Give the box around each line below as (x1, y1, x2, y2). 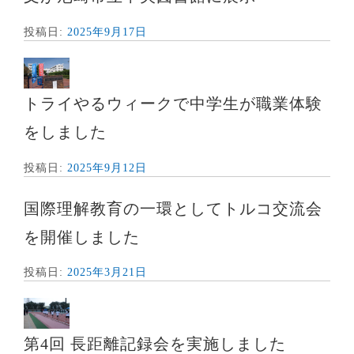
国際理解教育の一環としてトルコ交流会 (24, 199, 322, 217)
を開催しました (24, 228, 140, 246)
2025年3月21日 (67, 266, 147, 279)
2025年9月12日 (67, 161, 147, 174)
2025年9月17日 (67, 26, 147, 39)
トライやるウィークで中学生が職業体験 (24, 94, 322, 112)
